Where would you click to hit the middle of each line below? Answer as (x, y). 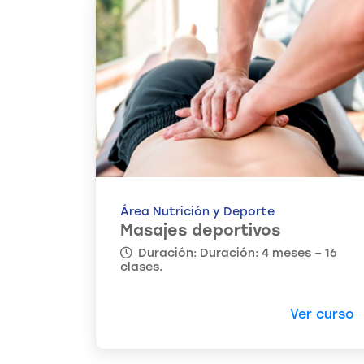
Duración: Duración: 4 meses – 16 (236, 253)
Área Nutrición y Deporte (197, 212)
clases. (141, 267)
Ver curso (322, 314)
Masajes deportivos (200, 231)
